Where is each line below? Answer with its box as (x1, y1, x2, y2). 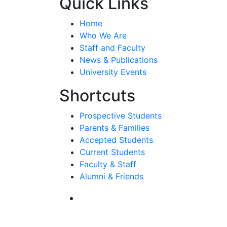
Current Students (80, 147, 145, 157)
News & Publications (80, 55, 158, 65)
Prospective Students (80, 110, 162, 121)
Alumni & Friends (80, 171, 143, 181)
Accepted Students (80, 135, 153, 145)
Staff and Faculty (80, 43, 145, 53)
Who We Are (80, 30, 127, 41)
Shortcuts (59, 86, 135, 105)
